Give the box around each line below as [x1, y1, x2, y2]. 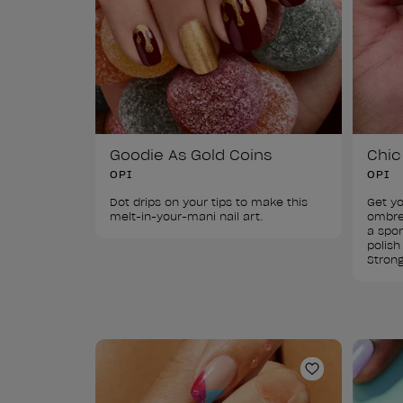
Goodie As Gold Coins [110, 145, 272, 164]
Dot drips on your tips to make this [110, 194, 311, 209]
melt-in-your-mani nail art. [110, 209, 264, 223]
